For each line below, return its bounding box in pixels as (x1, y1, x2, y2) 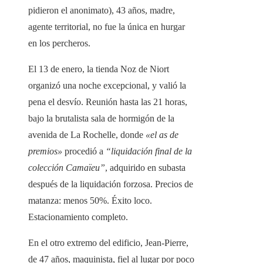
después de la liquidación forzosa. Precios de (28, 179, 193, 190)
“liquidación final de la (106, 146, 192, 157)
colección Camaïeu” (28, 163, 105, 173)
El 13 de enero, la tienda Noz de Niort (28, 64, 169, 75)
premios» (28, 146, 62, 157)
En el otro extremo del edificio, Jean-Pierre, (28, 238, 188, 248)
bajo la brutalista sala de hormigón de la (28, 113, 174, 124)
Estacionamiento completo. (28, 212, 128, 222)
